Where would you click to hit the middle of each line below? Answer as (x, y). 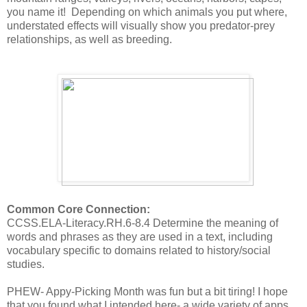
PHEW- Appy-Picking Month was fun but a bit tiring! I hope (147, 291)
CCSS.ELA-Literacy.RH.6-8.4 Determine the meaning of (143, 223)
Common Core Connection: (78, 209)
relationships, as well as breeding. (89, 39)
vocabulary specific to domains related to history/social (139, 250)
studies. (26, 264)
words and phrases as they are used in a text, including (140, 236)
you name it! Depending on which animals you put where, (147, 12)
